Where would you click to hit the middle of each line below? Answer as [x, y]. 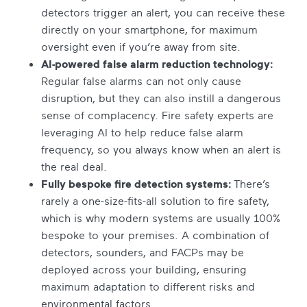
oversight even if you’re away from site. [141, 46]
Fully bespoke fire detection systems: [137, 183]
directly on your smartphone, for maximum [149, 29]
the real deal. [74, 166]
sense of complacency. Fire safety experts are [157, 115]
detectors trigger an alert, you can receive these [163, 12]
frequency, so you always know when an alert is [161, 149]
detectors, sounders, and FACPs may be [143, 252]
